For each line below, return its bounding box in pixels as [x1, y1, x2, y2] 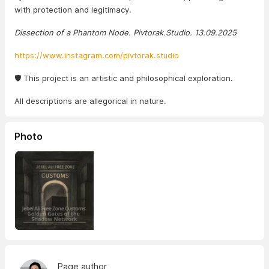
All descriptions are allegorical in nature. [14, 96, 166, 106]
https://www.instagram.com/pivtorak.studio [14, 50, 179, 60]
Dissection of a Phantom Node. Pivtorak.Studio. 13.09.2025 [14, 28, 237, 37]
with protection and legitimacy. [14, 5, 131, 14]
